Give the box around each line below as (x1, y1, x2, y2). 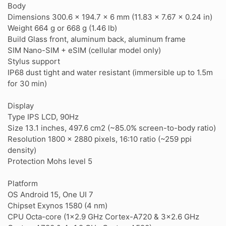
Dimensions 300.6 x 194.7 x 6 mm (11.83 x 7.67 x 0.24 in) (8, 12, 212, 22)
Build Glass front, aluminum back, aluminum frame (8, 34, 186, 44)
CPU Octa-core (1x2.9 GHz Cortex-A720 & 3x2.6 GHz (8, 212, 199, 221)
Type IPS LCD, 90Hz (8, 112, 79, 122)
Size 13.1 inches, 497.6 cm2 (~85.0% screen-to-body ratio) (8, 123, 216, 133)
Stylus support (8, 56, 60, 66)
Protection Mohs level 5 (8, 156, 92, 166)
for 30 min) (8, 79, 47, 88)
